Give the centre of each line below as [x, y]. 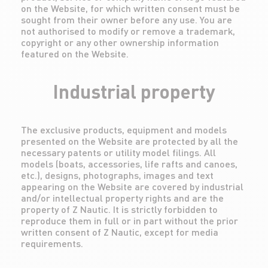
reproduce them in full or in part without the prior [130, 220]
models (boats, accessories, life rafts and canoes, [129, 164]
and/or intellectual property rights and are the [122, 198]
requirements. [52, 243]
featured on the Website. [75, 54]
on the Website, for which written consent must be [130, 8]
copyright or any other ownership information [120, 42]
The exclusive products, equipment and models [124, 130]
